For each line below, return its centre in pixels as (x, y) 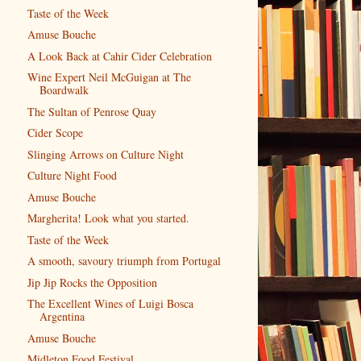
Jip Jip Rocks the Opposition (92, 282)
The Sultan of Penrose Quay (91, 111)
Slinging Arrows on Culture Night (105, 154)
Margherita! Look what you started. (108, 218)
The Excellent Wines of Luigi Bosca (110, 304)
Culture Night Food (72, 176)
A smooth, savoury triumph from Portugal (124, 261)
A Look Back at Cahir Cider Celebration (119, 56)
